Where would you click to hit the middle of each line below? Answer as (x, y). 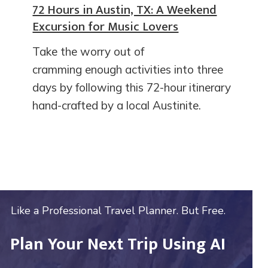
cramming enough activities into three (128, 69)
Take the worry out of (89, 51)
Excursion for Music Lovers (106, 26)
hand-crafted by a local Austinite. (117, 105)
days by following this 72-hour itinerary (132, 87)
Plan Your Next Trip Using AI (118, 245)
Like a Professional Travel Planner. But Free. (118, 210)
